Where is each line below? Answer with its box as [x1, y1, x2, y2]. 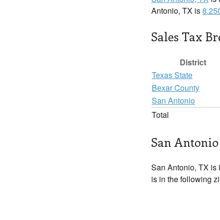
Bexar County [152, 82, 199, 93]
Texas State [152, 69, 192, 81]
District [180, 56, 206, 68]
